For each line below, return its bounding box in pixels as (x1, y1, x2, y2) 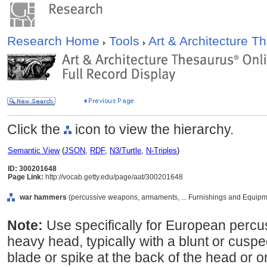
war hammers (20, 193, 67, 201)
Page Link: (8, 173, 44, 181)
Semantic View (8, 146, 60, 155)
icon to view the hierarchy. (72, 122, 234, 137)
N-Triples (146, 146, 177, 155)
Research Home (7, 34, 103, 48)
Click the (7, 122, 64, 137)
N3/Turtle (110, 146, 141, 155)
